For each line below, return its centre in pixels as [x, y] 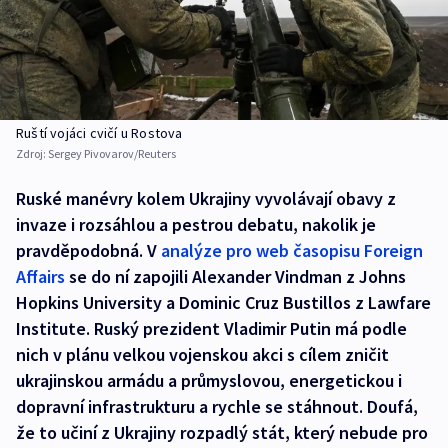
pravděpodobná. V [88, 251]
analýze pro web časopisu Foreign [292, 251]
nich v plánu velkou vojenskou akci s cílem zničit [202, 355]
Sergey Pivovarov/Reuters [112, 154]
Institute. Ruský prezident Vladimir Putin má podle [211, 329]
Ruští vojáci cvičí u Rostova [99, 133]
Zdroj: [32, 154]
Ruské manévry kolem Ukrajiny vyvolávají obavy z [206, 199]
